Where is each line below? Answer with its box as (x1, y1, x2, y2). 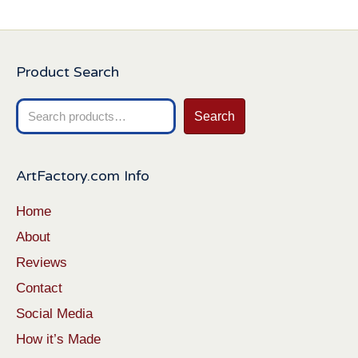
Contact (16, 280, 62, 296)
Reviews (16, 254, 67, 270)
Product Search (16, 62, 119, 81)
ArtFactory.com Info (16, 166, 149, 185)
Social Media (16, 305, 93, 321)
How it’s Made (16, 331, 101, 347)
